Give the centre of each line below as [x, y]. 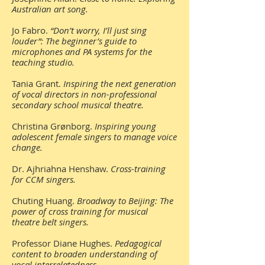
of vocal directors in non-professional [84, 94]
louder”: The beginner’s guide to [74, 41]
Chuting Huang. [44, 201]
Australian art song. [50, 9]
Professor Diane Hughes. [63, 243]
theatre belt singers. [51, 222]
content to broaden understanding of [85, 254]
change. [27, 147]
